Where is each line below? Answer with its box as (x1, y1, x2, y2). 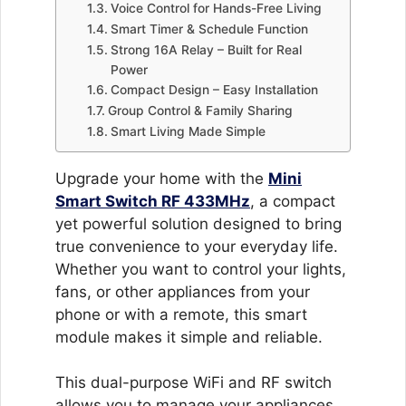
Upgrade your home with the (55, 169, 268, 188)
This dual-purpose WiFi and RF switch (55, 373, 332, 391)
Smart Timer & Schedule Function (110, 21, 308, 36)
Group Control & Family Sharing (107, 102, 293, 118)
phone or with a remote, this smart (55, 304, 307, 324)
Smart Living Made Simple (110, 123, 266, 139)
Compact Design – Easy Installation (110, 82, 318, 97)
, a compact (250, 191, 335, 210)
